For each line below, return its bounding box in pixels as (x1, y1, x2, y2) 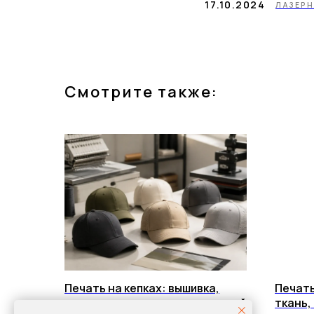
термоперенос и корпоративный (64, 294, 246, 310)
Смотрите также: (64, 81, 218, 102)
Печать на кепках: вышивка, (64, 280, 219, 296)
